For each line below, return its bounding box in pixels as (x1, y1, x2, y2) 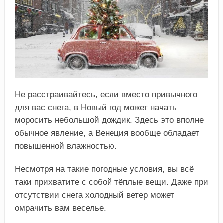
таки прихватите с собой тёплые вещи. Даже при (14, 177, 208, 187)
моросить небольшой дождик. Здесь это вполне (14, 115, 204, 125)
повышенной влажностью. (14, 141, 117, 151)
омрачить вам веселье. (14, 203, 106, 213)
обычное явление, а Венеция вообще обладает (14, 128, 199, 138)
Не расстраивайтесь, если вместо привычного (14, 90, 197, 100)
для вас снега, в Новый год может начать (14, 103, 177, 112)
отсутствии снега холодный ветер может (14, 190, 174, 200)
